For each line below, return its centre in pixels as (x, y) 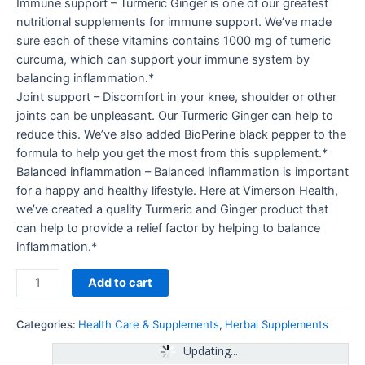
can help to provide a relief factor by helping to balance (168, 229)
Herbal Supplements (277, 325)
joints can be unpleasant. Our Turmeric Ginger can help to (175, 116)
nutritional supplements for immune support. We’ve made (174, 22)
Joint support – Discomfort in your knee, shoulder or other (176, 97)
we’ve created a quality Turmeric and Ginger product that (172, 210)
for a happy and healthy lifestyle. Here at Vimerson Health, (177, 191)
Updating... (211, 351)
